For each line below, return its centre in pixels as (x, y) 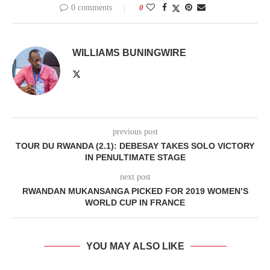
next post (135, 177)
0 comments (92, 8)
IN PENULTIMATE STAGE (135, 158)
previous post (135, 132)
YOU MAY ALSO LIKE (135, 246)
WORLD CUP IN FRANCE (135, 203)
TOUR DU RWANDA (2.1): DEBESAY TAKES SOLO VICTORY (135, 146)
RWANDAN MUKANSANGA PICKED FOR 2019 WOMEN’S (135, 191)
